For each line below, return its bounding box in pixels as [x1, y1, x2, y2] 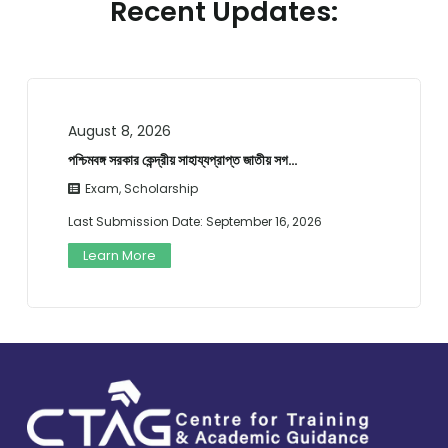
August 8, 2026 [67, 120, 171, 141]
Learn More [82, 246, 156, 264]
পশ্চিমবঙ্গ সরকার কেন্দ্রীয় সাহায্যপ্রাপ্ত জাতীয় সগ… [67, 149, 298, 170]
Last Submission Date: [67, 212, 206, 230]
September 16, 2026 [205, 212, 322, 230]
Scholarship [123, 179, 198, 197]
